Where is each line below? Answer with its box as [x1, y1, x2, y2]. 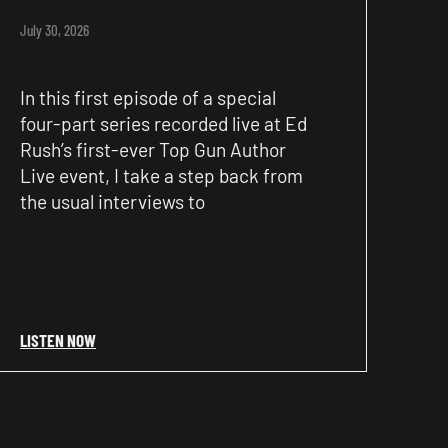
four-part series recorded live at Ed [20, 111, 308, 135]
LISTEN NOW [20, 329, 97, 350]
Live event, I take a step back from [20, 163, 304, 187]
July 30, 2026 [20, 20, 90, 39]
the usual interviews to [20, 189, 206, 213]
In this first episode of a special [20, 85, 277, 109]
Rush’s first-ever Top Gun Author [20, 137, 287, 161]
